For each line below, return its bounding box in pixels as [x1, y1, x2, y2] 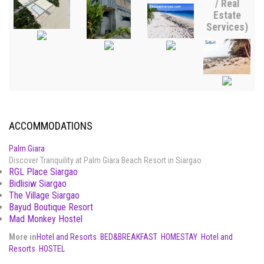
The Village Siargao [9, 190, 80, 202]
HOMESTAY [161, 232, 197, 242]
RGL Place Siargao [9, 166, 78, 178]
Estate [213, 9, 241, 22]
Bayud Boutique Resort [9, 202, 93, 213]
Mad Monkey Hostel [9, 213, 82, 225]
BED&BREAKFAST [100, 232, 157, 242]
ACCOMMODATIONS [9, 120, 93, 133]
